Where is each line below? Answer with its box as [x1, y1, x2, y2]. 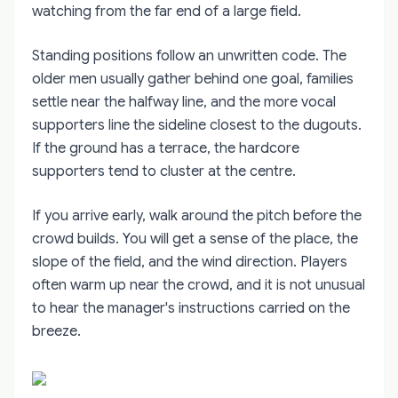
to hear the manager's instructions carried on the [32, 298, 350, 317]
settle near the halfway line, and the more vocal [32, 92, 336, 111]
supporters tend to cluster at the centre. [32, 162, 296, 180]
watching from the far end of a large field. [32, 2, 301, 20]
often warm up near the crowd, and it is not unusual [32, 275, 365, 294]
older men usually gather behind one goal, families [32, 69, 354, 88]
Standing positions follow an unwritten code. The [32, 46, 346, 65]
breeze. [32, 322, 81, 340]
